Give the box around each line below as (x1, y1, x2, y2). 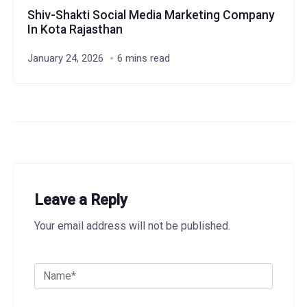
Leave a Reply (34, 191, 127, 208)
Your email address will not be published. (34, 219, 230, 232)
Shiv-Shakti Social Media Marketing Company (27, 8, 275, 22)
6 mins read (116, 51, 170, 64)
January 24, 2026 (27, 51, 103, 64)
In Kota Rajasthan (27, 22, 123, 36)
